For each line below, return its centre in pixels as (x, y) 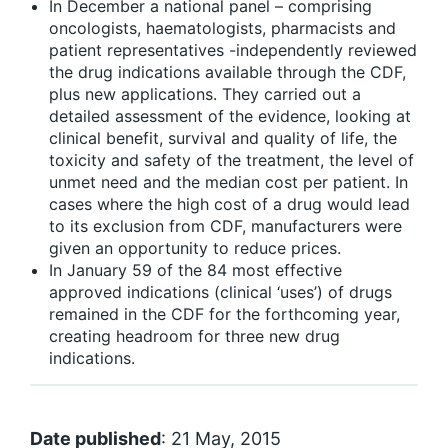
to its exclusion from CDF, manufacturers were (225, 226)
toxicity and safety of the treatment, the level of (231, 160)
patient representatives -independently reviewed (233, 50)
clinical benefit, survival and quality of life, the (223, 138)
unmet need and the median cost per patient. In (228, 182)
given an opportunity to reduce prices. (195, 248)
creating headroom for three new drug (194, 336)
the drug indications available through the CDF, (227, 72)
